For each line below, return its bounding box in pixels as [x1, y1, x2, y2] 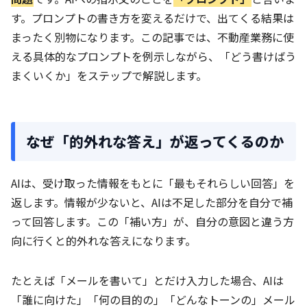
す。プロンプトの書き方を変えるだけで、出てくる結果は [11, 9, 294, 26]
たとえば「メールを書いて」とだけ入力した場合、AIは [11, 271, 284, 288]
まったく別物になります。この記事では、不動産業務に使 [11, 28, 294, 45]
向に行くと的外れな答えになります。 [11, 232, 196, 249]
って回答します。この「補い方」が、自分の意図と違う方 [11, 212, 294, 230]
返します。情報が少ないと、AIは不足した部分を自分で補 [11, 193, 293, 210]
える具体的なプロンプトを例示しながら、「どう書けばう [11, 47, 296, 64]
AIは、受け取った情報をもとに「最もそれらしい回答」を [11, 174, 295, 191]
